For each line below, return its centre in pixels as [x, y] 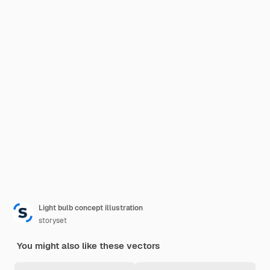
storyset [53, 221]
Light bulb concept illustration [91, 208]
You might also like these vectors [88, 246]
